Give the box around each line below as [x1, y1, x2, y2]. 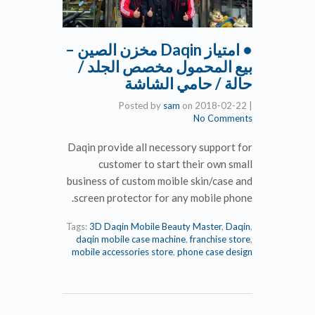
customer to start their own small [139, 157, 293, 170]
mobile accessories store [112, 245, 214, 257]
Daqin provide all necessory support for [108, 140, 293, 153]
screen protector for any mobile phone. [115, 191, 293, 204]
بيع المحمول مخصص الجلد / [119, 56, 293, 76]
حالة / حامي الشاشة [165, 73, 293, 93]
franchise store [231, 233, 291, 245]
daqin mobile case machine [117, 233, 226, 245]
